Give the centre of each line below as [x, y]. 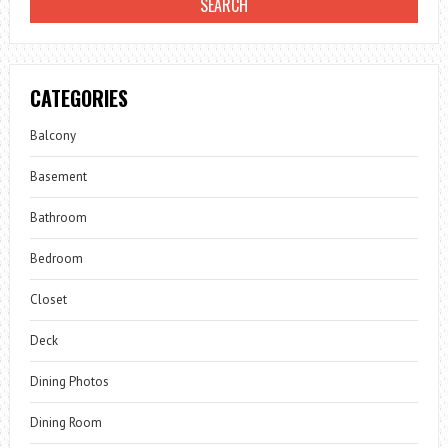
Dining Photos [69, 381]
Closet [48, 299]
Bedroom [56, 258]
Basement [58, 176]
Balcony [52, 135]
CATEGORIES [78, 97]
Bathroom [58, 217]
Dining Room [65, 422]
